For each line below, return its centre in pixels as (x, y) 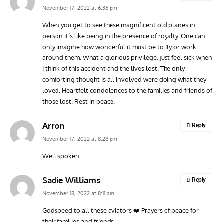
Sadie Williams (71, 180)
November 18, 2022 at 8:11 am (78, 193)
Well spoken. (61, 155)
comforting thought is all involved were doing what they (124, 79)
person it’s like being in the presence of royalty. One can (124, 35)
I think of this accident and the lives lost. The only (113, 68)
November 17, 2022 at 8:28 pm (80, 139)
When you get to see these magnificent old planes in (119, 25)
